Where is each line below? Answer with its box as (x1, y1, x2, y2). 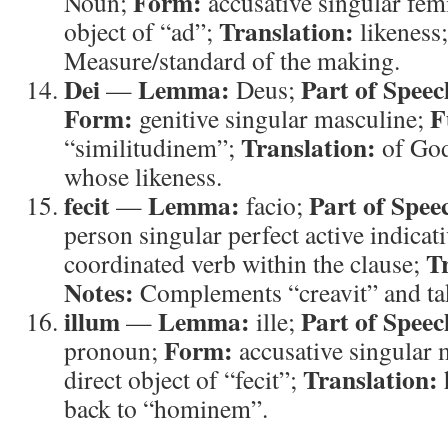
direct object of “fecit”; (64, 362, 303, 396)
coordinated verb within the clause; (64, 246, 426, 280)
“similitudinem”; (64, 130, 241, 164)
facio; (240, 188, 309, 222)
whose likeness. (64, 159, 222, 193)
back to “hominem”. (64, 391, 268, 425)
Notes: (64, 273, 134, 311)
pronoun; (64, 333, 164, 367)
